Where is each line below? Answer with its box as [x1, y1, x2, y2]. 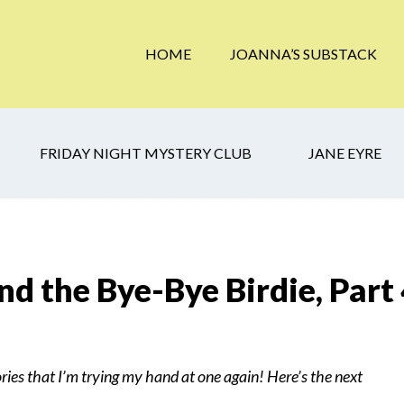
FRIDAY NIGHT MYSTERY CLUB [40, 144, 252, 161]
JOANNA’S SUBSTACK [230, 45, 377, 62]
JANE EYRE [308, 144, 381, 161]
